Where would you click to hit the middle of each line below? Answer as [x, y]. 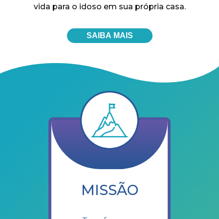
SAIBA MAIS [109, 35]
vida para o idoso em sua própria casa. [109, 6]
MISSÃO [109, 190]
